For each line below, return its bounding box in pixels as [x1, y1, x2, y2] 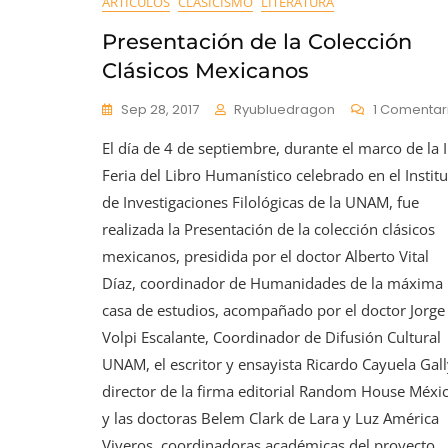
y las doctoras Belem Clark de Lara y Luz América [102, 408, 439, 428]
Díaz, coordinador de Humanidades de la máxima [102, 273, 443, 293]
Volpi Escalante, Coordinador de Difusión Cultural [102, 327, 441, 347]
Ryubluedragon [234, 100, 335, 119]
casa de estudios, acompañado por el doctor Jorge [102, 300, 445, 320]
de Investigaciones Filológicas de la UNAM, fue [102, 192, 419, 212]
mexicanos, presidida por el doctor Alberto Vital [102, 246, 429, 266]
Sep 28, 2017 [121, 100, 199, 119]
